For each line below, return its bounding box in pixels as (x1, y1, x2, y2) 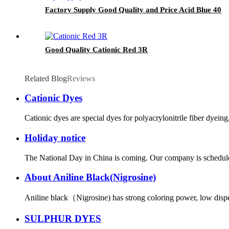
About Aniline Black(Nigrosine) (25, 172, 156, 183)
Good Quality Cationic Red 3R (45, 45, 148, 54)
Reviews (67, 74, 95, 83)
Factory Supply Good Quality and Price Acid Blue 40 (45, 5, 221, 14)
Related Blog (25, 74, 67, 83)
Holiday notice (25, 132, 85, 143)
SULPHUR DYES (25, 213, 101, 224)
